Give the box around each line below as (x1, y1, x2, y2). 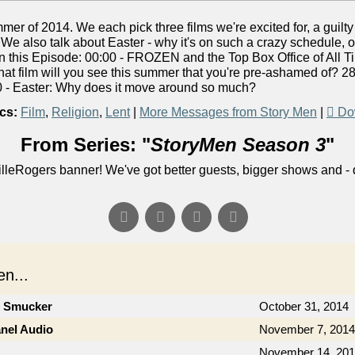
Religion (52, 105, 99, 119)
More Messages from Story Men (139, 105, 317, 119)
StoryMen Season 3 (151, 134, 326, 155)
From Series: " (21, 134, 151, 155)
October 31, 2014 (259, 300, 349, 313)
